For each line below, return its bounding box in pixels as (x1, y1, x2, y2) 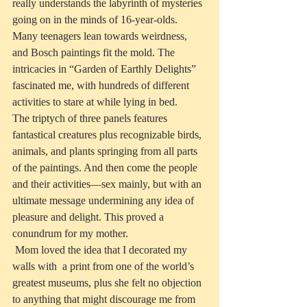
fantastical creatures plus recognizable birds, (12, 129, 204, 141)
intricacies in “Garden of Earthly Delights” (12, 63, 199, 75)
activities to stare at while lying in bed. (12, 96, 180, 108)
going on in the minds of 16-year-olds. (12, 14, 183, 26)
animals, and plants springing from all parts (12, 145, 200, 158)
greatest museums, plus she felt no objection (12, 277, 204, 289)
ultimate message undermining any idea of (12, 195, 197, 207)
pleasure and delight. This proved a (12, 211, 167, 223)
